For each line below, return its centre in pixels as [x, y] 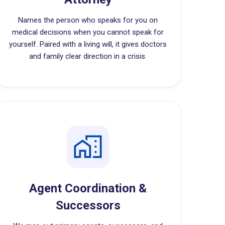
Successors [88, 205]
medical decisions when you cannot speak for [88, 32]
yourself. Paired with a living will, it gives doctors [88, 44]
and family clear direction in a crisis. [88, 56]
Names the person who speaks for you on [88, 20]
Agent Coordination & [88, 188]
